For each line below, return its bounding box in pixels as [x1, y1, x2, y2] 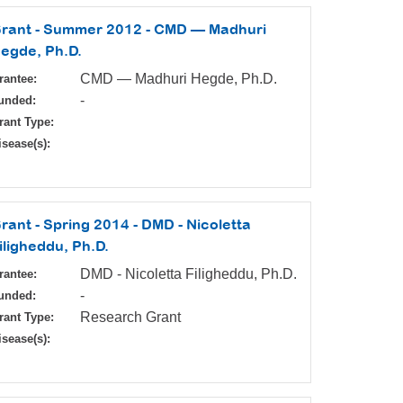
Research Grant [80, 309, 181, 326]
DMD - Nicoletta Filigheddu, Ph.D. [80, 266, 297, 282]
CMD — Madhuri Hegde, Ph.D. [80, 71, 277, 87]
